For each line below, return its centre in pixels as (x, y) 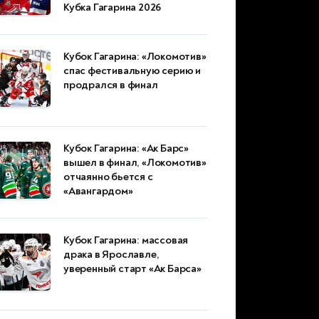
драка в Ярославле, (111, 255)
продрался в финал (111, 85)
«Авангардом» (98, 192)
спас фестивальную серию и (132, 71)
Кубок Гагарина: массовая (126, 241)
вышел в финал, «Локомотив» (135, 163)
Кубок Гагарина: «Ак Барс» (126, 149)
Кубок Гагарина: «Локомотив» (135, 57)
